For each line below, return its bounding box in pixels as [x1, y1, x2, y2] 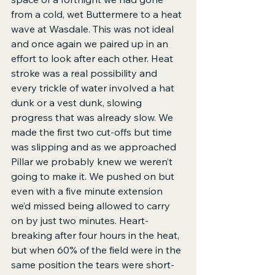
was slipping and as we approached [11, 141, 179, 153]
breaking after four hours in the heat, [11, 229, 182, 242]
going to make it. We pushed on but [11, 170, 177, 183]
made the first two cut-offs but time [11, 126, 174, 139]
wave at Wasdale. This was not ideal [11, 23, 176, 36]
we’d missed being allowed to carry [11, 199, 172, 212]
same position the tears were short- [11, 258, 174, 271]
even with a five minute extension [11, 185, 165, 198]
